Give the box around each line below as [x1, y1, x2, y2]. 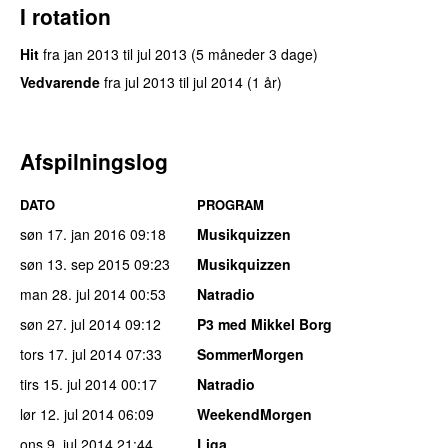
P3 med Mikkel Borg [197, 313, 332, 334]
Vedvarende [20, 71, 100, 92]
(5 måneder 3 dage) [191, 43, 318, 64]
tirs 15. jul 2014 [20, 373, 117, 394]
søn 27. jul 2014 [20, 313, 121, 334]
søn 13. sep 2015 [20, 253, 130, 274]
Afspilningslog [20, 145, 168, 176]
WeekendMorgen [197, 403, 312, 424]
